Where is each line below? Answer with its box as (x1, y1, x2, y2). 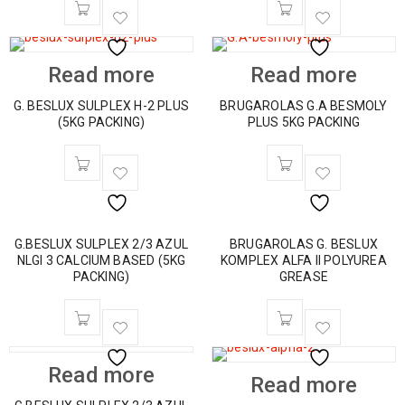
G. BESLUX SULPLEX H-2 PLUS (13, 99, 190, 113)
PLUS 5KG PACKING (247, 115, 361, 129)
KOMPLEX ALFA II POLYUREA (221, 253, 387, 268)
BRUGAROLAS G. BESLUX (230, 237, 378, 251)
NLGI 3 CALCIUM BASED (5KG (16, 253, 186, 268)
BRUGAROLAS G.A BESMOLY (220, 99, 388, 113)
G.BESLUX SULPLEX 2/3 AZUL (14, 237, 188, 251)
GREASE (278, 269, 329, 284)
